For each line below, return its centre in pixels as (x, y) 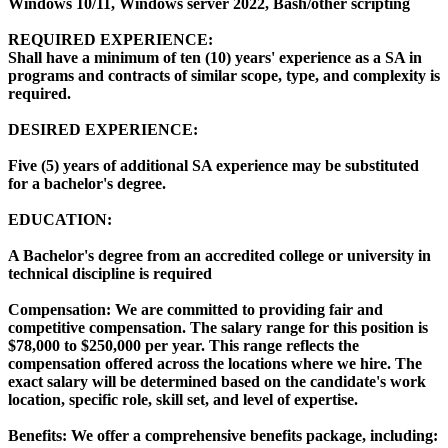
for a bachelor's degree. (87, 184)
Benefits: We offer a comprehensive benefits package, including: (223, 436)
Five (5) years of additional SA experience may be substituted (213, 166)
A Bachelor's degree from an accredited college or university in (219, 256)
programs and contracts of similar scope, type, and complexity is (224, 76)
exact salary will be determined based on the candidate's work (217, 382)
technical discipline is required (110, 274)
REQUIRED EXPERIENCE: (110, 40)
